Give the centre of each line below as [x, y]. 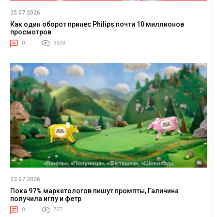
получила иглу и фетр [46, 199]
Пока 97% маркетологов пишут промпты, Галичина [94, 191]
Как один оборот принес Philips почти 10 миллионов [97, 24]
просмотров [31, 32]
